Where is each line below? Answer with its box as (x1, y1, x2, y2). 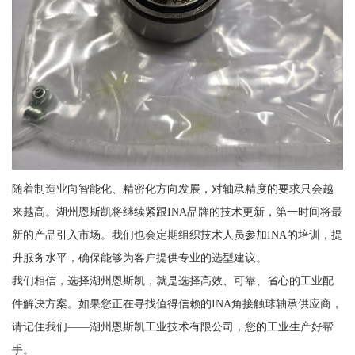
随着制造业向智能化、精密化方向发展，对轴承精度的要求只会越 (11, 182, 334, 196)
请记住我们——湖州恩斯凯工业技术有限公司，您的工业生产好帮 (11, 320, 334, 334)
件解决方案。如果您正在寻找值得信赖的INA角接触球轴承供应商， (11, 297, 342, 311)
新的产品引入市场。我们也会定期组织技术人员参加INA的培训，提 (11, 228, 342, 242)
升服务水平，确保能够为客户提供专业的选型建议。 (11, 251, 267, 265)
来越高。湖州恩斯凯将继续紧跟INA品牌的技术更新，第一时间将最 (11, 205, 342, 219)
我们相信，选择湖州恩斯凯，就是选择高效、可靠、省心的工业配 (11, 274, 334, 288)
